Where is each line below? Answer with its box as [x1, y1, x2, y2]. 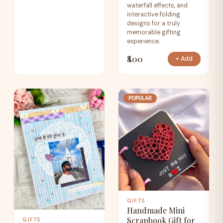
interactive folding [127, 10, 181, 18]
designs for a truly [127, 19, 181, 27]
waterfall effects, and [127, 1, 188, 9]
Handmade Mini [127, 205, 185, 216]
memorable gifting [127, 28, 181, 36]
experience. [127, 37, 160, 45]
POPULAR [128, 95, 152, 102]
